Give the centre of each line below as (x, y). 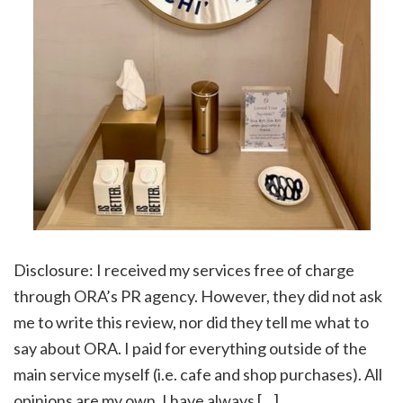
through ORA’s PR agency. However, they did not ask (198, 296)
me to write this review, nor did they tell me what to (191, 322)
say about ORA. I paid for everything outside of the (190, 348)
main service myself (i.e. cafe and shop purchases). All (198, 374)
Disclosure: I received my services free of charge (184, 269)
